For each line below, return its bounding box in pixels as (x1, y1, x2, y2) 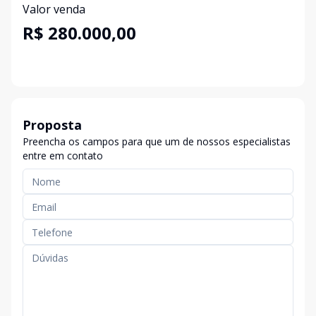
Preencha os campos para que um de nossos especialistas (23, 135, 291, 148)
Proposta (23, 116, 82, 133)
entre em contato (23, 149, 103, 162)
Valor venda (23, 1, 85, 17)
